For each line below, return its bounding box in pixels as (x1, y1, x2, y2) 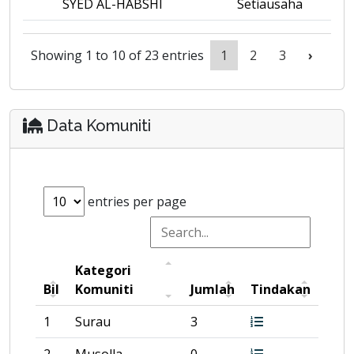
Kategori (75, 262, 131, 279)
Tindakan (250, 281, 311, 298)
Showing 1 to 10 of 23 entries (31, 47, 204, 64)
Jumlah (190, 281, 235, 298)
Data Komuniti (43, 116, 151, 135)
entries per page (85, 193, 186, 210)
